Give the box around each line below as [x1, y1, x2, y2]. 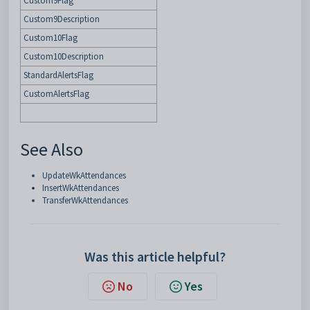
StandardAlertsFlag [24, 69, 93, 81]
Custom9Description [24, 13, 100, 25]
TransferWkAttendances [42, 194, 128, 206]
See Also [20, 138, 83, 161]
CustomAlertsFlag [24, 88, 89, 100]
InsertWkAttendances [42, 182, 119, 194]
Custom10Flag [24, 32, 77, 44]
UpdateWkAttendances [42, 170, 126, 181]
